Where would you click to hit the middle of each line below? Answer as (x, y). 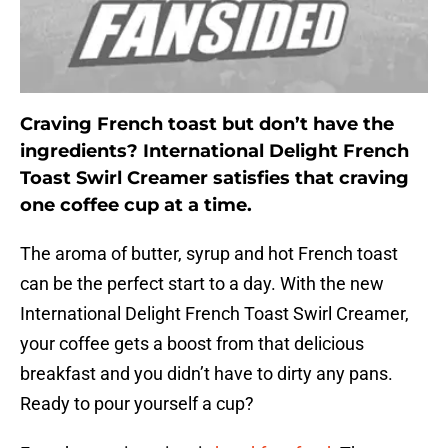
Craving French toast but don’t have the (207, 124)
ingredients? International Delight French (214, 151)
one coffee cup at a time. (136, 205)
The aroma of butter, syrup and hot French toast (209, 254)
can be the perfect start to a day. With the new (202, 284)
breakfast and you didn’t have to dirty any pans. (206, 374)
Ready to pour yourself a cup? (137, 404)
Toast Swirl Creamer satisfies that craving (214, 178)
